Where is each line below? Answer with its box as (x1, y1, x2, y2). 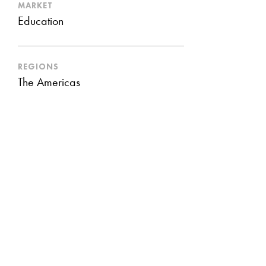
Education (18, 16, 64, 28)
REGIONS (18, 61, 59, 72)
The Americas (18, 77, 80, 89)
